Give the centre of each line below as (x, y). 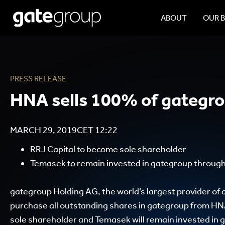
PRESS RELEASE (38, 79)
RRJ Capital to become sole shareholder (108, 149)
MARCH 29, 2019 (43, 130)
